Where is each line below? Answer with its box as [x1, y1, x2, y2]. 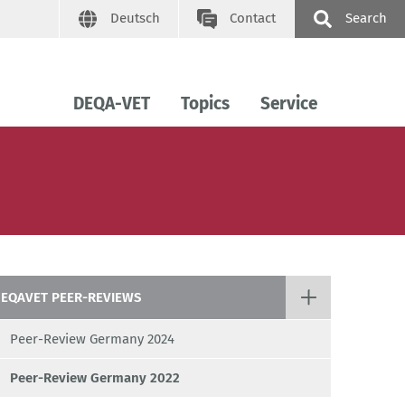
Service [260, 93, 317, 115]
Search [345, 10, 387, 26]
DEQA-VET [73, 93, 150, 115]
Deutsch [110, 10, 160, 26]
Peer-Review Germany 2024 [10, 331, 174, 348]
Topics [181, 93, 230, 115]
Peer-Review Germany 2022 [10, 370, 180, 387]
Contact [230, 10, 276, 26]
